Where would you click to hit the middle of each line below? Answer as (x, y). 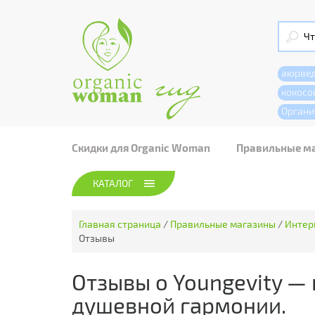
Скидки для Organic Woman (141, 148)
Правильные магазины (223, 224)
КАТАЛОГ (113, 183)
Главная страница (120, 224)
